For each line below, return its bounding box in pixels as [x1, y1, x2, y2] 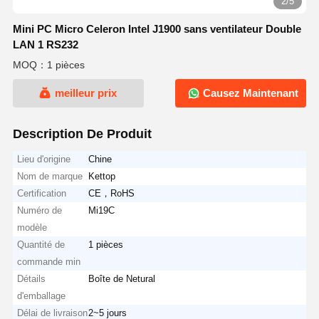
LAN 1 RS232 [12, 38, 78, 51]
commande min [17, 256, 81, 267]
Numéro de [17, 204, 63, 216]
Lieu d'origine [17, 153, 71, 164]
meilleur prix [55, 87, 117, 100]
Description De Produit [12, 126, 152, 141]
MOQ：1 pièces [12, 59, 85, 71]
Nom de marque [17, 170, 83, 182]
